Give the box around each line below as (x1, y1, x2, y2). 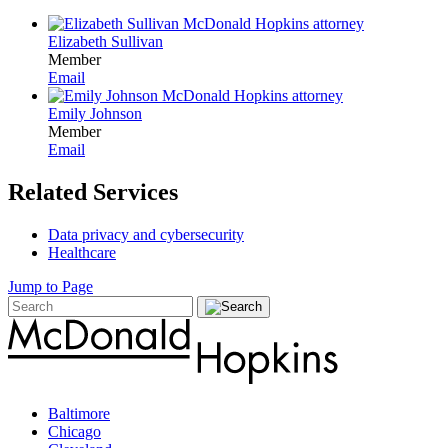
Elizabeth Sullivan (48, 32, 163, 50)
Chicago (48, 422, 101, 440)
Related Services (8, 178, 178, 205)
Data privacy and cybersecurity (48, 225, 244, 243)
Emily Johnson (48, 104, 142, 122)
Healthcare (48, 243, 116, 261)
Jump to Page (8, 277, 93, 295)
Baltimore (48, 404, 110, 422)
